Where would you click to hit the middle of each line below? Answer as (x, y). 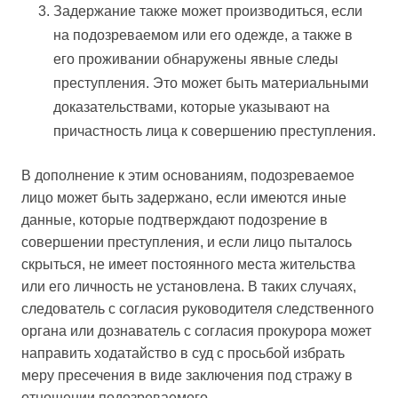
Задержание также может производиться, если (208, 12)
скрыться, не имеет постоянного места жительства (188, 265)
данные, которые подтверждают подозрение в (175, 220)
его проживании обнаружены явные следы (196, 60)
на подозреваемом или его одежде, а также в (203, 36)
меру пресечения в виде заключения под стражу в (187, 376)
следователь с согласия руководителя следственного (198, 309)
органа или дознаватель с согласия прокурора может (196, 331)
